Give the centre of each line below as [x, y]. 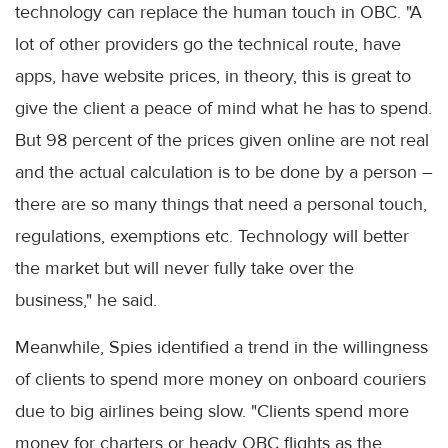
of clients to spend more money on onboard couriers [220, 379]
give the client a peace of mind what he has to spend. [223, 108]
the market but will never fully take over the [184, 268]
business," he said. [86, 300]
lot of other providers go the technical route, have [208, 44]
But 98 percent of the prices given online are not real [222, 140]
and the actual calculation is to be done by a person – [224, 172]
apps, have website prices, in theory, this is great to [213, 76]
